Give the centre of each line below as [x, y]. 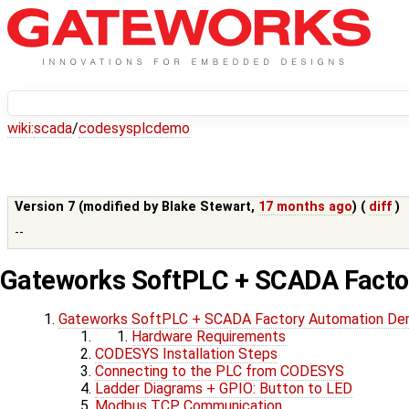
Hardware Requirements [209, 337]
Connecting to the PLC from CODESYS [220, 372]
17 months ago [306, 207]
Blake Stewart [207, 207]
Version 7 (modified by [89, 207]
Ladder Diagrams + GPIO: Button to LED [224, 389]
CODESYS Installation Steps [186, 354]
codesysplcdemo [134, 129]
